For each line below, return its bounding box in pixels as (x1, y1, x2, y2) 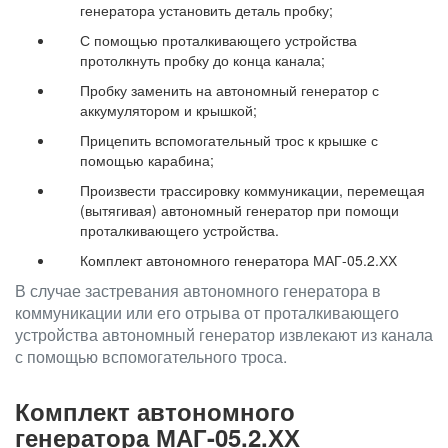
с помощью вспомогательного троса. (15, 345, 287, 368)
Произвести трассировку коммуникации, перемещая (80, 180, 425, 200)
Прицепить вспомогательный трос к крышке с (80, 130, 378, 150)
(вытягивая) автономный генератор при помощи (80, 200, 399, 220)
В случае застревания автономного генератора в (15, 279, 381, 302)
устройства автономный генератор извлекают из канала (15, 323, 433, 346)
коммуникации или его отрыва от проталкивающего (15, 301, 399, 324)
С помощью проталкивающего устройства (80, 30, 357, 50)
